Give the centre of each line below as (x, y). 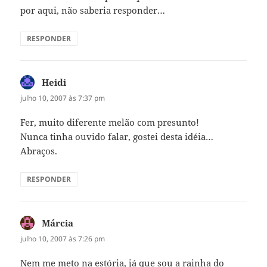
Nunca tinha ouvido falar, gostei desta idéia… (117, 136)
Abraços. (39, 150)
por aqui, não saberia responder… (93, 10)
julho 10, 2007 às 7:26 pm (63, 238)
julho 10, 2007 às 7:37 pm (63, 98)
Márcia (58, 223)
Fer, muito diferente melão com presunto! (110, 122)
